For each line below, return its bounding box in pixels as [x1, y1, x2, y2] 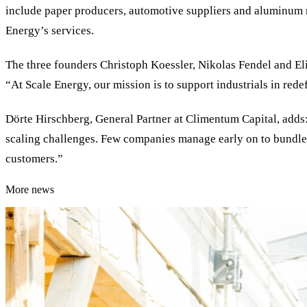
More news [5, 183, 54, 195]
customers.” [5, 152, 63, 166]
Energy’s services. [5, 23, 94, 37]
